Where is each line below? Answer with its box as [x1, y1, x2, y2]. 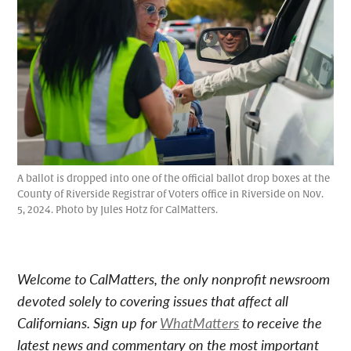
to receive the [239, 313, 323, 333]
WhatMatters [160, 313, 240, 333]
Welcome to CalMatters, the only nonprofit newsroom [17, 269, 331, 289]
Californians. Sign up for [17, 313, 161, 333]
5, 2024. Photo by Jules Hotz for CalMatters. [17, 204, 219, 217]
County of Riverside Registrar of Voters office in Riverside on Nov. [17, 188, 324, 201]
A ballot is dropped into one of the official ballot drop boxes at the [17, 172, 331, 186]
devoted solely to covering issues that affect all [17, 291, 289, 311]
